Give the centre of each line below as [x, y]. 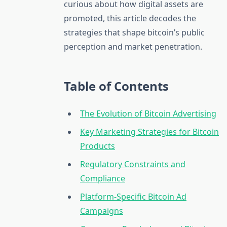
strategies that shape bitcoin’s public [134, 33]
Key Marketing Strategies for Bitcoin [149, 132]
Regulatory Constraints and [133, 164]
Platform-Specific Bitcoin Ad [133, 197]
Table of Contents [116, 86]
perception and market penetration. [133, 47]
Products [98, 146]
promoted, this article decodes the [130, 18]
